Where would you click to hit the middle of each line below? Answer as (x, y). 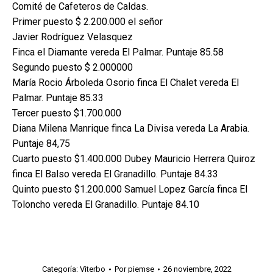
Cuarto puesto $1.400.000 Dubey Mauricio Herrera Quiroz (134, 159)
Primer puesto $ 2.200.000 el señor (87, 22)
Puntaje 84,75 (41, 144)
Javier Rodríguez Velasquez (73, 37)
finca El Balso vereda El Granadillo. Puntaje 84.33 (115, 174)
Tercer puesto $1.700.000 (67, 113)
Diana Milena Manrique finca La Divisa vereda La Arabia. (131, 128)
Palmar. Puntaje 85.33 (58, 98)
